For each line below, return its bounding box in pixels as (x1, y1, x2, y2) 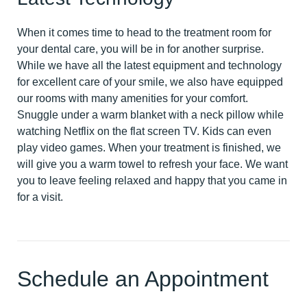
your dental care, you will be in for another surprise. (17, 43, 264, 56)
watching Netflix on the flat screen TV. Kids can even (17, 125, 271, 138)
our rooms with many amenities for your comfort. (17, 93, 248, 105)
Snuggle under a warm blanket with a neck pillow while (17, 109, 284, 121)
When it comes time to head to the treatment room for (17, 27, 271, 39)
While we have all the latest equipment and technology (17, 60, 282, 72)
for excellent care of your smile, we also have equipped (17, 76, 283, 88)
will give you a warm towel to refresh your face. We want (17, 158, 288, 171)
